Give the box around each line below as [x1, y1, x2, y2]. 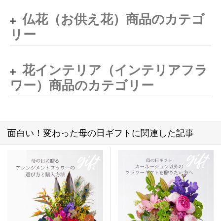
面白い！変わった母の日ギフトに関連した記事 [7, 127, 194, 138]
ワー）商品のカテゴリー [10, 77, 154, 93]
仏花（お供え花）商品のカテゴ [22, 11, 205, 27]
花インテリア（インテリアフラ [22, 62, 208, 77]
